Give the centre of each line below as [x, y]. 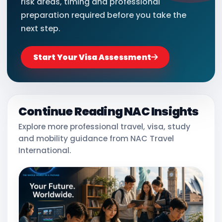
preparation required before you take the [104, 15]
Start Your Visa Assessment [92, 57]
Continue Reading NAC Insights [109, 112]
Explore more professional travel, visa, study [104, 127]
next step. [41, 29]
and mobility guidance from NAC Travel [96, 139]
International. [45, 151]
